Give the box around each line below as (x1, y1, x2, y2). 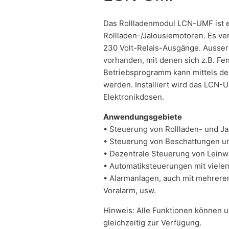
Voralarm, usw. (103, 185, 156, 195)
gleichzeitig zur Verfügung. (103, 217, 201, 227)
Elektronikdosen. (103, 91, 164, 102)
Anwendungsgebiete (103, 111, 182, 122)
